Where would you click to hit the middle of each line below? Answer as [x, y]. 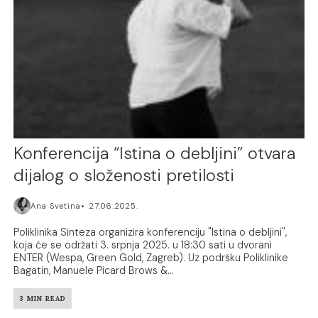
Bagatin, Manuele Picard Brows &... [94, 270]
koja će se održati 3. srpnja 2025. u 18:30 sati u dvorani [143, 245]
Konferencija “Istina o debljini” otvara [155, 153]
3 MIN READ [43, 298]
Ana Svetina [56, 205]
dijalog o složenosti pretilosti [124, 175]
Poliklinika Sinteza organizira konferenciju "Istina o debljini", [150, 232]
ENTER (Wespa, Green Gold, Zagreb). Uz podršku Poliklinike [151, 257]
